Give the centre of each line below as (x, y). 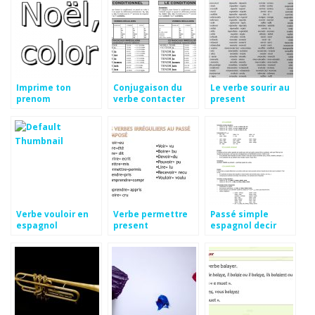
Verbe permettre (150, 214)
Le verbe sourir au (250, 88)
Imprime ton (44, 88)
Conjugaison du (148, 88)
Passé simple (239, 214)
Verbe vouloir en (52, 214)
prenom (33, 99)
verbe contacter (149, 99)
